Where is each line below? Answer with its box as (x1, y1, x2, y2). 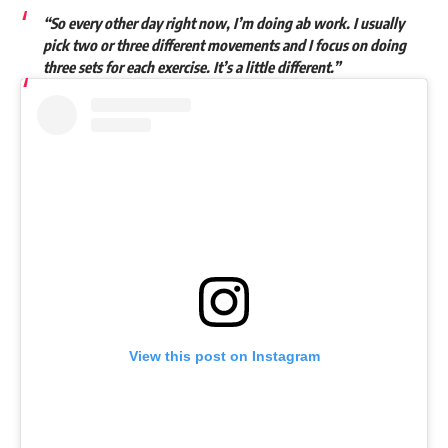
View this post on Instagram (128, 348, 320, 365)
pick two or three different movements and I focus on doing (42, 36, 406, 55)
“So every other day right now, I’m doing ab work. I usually (42, 14, 404, 33)
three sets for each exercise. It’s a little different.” (42, 58, 340, 77)
